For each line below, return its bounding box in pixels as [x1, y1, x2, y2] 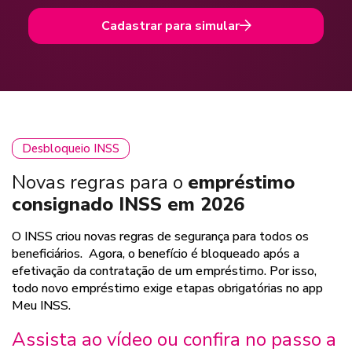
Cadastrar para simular [101, 16, 240, 35]
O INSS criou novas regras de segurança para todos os [12, 227, 309, 245]
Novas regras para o [12, 169, 188, 195]
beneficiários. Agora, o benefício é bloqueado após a [12, 244, 299, 262]
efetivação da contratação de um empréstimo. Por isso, [12, 262, 317, 280]
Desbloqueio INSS [22, 140, 119, 156]
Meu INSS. [12, 296, 71, 314]
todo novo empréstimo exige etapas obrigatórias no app [12, 279, 323, 297]
